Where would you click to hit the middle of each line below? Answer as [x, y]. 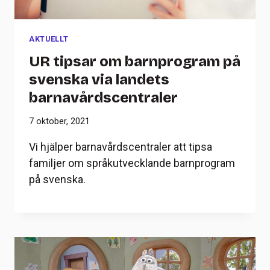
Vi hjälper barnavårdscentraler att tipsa [121, 146]
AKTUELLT [49, 39]
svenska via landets [99, 79]
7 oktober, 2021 [59, 121]
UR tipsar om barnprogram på [135, 61]
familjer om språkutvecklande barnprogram [132, 163]
